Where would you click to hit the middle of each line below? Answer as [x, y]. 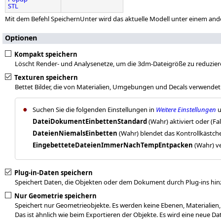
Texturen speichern [46, 77]
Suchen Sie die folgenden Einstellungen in [94, 109]
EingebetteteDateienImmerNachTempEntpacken [113, 145]
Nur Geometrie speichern [55, 196]
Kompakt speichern [46, 54]
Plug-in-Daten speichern [54, 172]
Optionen [21, 37]
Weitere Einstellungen [186, 109]
